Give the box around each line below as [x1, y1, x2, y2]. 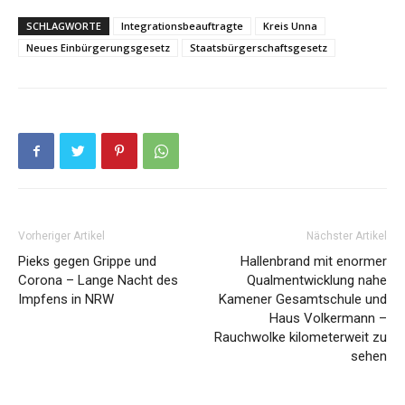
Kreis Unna [263, 18, 317, 33]
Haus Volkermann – [269, 309, 387, 326]
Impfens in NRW [18, 290, 114, 307]
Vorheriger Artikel [18, 229, 105, 242]
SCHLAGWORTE [26, 18, 101, 33]
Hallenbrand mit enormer [240, 252, 387, 269]
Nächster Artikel [306, 229, 387, 242]
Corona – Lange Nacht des [18, 271, 178, 288]
